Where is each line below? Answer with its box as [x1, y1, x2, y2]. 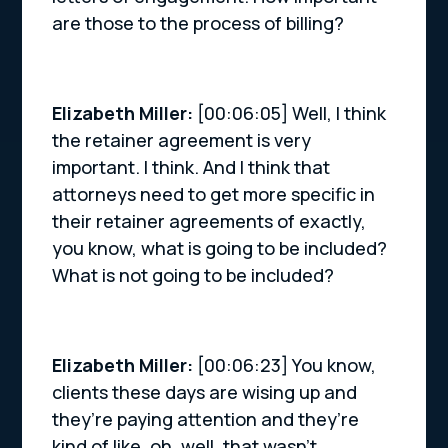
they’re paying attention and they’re [52, 407, 360, 432]
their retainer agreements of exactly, [52, 209, 367, 234]
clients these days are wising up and [52, 380, 358, 405]
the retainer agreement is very [52, 128, 312, 153]
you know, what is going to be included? [52, 236, 388, 261]
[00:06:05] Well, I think [197, 101, 387, 126]
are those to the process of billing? [52, 11, 345, 36]
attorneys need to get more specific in [52, 182, 376, 207]
